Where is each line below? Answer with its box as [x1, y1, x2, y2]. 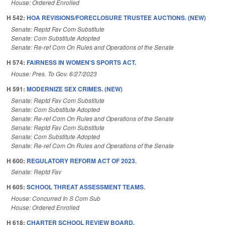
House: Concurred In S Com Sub [11, 194, 100, 203]
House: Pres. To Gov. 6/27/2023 [11, 69, 97, 78]
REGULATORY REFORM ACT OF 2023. [27, 156, 137, 165]
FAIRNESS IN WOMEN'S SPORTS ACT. [27, 57, 136, 67]
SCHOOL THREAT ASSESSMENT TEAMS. [27, 182, 145, 192]
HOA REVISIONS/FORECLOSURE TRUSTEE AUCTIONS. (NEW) [27, 13, 206, 23]
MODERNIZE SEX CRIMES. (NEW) [27, 84, 123, 93]
